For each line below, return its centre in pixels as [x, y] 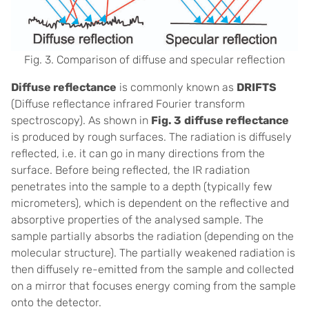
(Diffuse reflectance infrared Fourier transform [128, 103]
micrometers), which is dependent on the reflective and [150, 203]
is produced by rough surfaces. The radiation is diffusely [151, 137]
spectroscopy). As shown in [81, 120]
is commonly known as [177, 87]
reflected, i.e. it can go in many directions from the [138, 153]
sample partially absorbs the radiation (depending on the [152, 236]
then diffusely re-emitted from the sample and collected [152, 269]
